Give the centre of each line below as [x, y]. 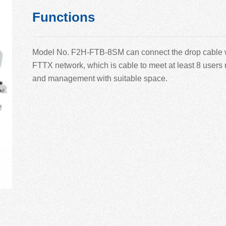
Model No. [52, 52]
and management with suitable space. [100, 78]
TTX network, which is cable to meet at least [117, 65]
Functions [64, 17]
